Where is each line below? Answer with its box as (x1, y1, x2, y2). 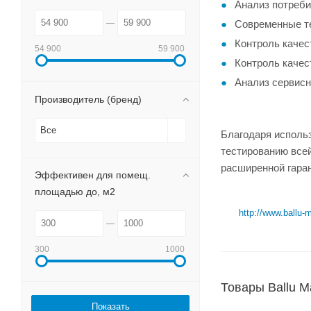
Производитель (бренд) (35, 94, 142, 105)
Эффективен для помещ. (35, 169, 151, 180)
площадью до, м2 (35, 186, 115, 197)
